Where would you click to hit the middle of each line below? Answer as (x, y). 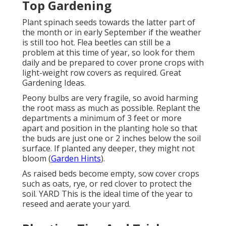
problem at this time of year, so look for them (108, 53)
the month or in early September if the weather (112, 33)
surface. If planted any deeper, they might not (108, 149)
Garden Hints (76, 159)
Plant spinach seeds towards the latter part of (109, 22)
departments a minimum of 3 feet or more (102, 118)
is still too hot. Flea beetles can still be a (96, 43)
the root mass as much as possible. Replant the (111, 108)
